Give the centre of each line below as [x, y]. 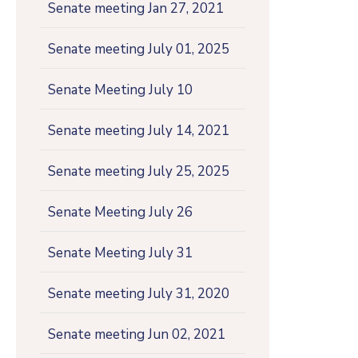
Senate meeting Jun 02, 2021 [137, 334]
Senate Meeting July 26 [120, 212]
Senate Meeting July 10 [120, 89]
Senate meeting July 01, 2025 [139, 49]
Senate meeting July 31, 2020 [139, 293]
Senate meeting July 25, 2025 [139, 171]
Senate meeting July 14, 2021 [139, 130]
